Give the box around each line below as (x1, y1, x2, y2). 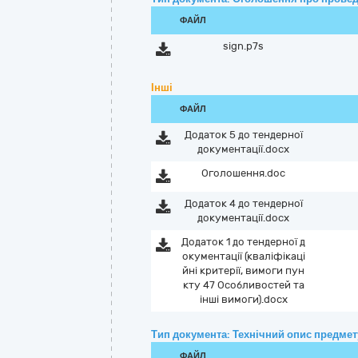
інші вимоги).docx (199, 293, 288, 305)
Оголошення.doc (201, 167, 286, 179)
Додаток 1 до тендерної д (181, 236, 306, 248)
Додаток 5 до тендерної (184, 129, 303, 141)
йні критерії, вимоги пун (182, 265, 305, 276)
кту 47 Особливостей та (182, 279, 304, 291)
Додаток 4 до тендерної (184, 197, 303, 209)
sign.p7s (223, 40, 265, 52)
